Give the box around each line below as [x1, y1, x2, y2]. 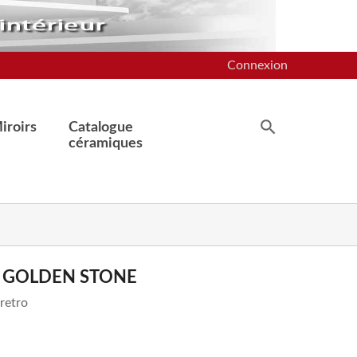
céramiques [69, 136, 143, 151]
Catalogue [69, 120, 134, 135]
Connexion [227, 59, 288, 72]
